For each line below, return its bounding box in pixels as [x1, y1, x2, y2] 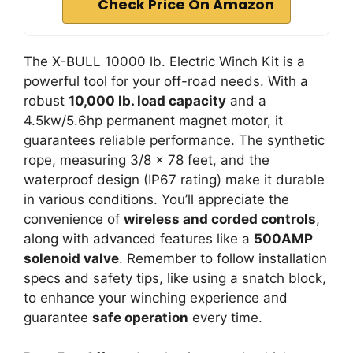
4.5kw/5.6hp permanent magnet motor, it [24, 113, 283, 128]
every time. [188, 310, 262, 325]
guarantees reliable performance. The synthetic [24, 132, 325, 148]
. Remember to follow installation [119, 251, 327, 266]
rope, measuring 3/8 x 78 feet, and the [24, 152, 269, 168]
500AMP [254, 231, 313, 247]
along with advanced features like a [24, 231, 254, 247]
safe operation [92, 310, 188, 325]
